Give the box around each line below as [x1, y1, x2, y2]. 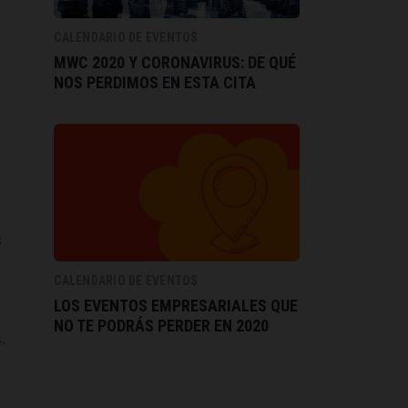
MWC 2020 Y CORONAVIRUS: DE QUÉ [54, 53, 297, 73]
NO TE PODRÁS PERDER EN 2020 [54, 316, 270, 336]
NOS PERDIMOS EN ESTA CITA [54, 73, 257, 93]
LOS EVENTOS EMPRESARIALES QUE [54, 296, 299, 316]
